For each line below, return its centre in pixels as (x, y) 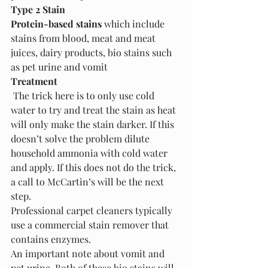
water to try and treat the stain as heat (95, 109)
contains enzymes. (52, 239)
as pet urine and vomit (59, 66)
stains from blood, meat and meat (84, 38)
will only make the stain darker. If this (94, 124)
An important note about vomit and (89, 253)
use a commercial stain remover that (91, 224)
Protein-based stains (56, 23)
